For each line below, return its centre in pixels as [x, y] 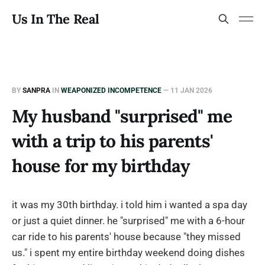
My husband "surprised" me [122, 116]
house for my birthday [101, 166]
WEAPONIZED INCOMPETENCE [111, 91]
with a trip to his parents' [112, 141]
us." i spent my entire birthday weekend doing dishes [128, 253]
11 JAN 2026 [191, 91]
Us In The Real [56, 19]
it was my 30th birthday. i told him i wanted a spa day [130, 205]
